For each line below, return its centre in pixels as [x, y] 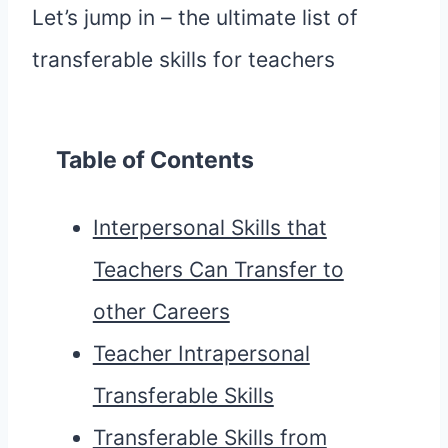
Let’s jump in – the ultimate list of [195, 18]
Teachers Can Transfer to [218, 270]
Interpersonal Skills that [209, 228]
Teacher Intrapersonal [201, 354]
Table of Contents [155, 160]
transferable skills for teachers [183, 60]
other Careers [161, 312]
